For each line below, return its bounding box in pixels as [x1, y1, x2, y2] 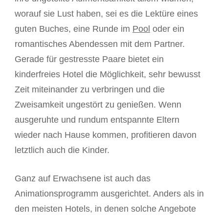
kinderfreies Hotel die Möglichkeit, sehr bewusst [15, 69, 200, 79]
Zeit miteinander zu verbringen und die [15, 84, 165, 94]
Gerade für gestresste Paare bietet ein [15, 54, 164, 64]
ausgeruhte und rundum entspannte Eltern [15, 114, 179, 125]
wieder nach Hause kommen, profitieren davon [15, 130, 197, 140]
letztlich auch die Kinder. [15, 145, 109, 155]
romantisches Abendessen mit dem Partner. [15, 39, 185, 49]
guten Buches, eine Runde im [15, 23, 132, 34]
